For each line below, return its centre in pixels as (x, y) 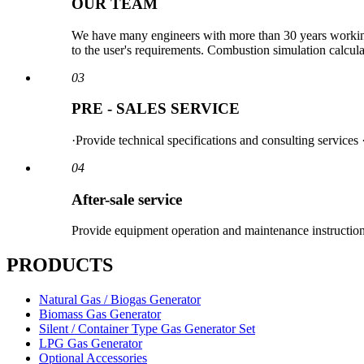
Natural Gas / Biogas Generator (120, 300)
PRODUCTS (60, 265)
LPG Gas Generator (91, 344)
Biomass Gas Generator (100, 314)
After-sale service (127, 199)
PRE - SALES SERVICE (156, 109)
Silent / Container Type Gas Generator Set (147, 329)
